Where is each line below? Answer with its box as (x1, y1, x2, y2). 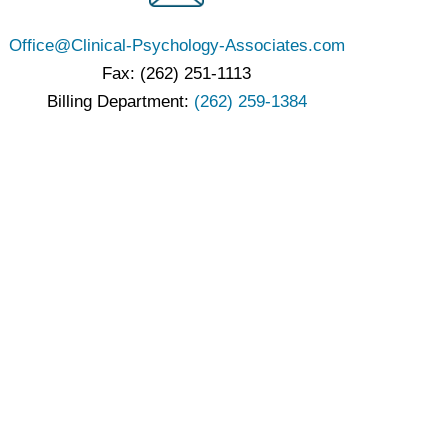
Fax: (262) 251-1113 (102, 64, 252, 84)
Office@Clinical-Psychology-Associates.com (8, 36, 345, 56)
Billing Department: (46, 92, 194, 112)
